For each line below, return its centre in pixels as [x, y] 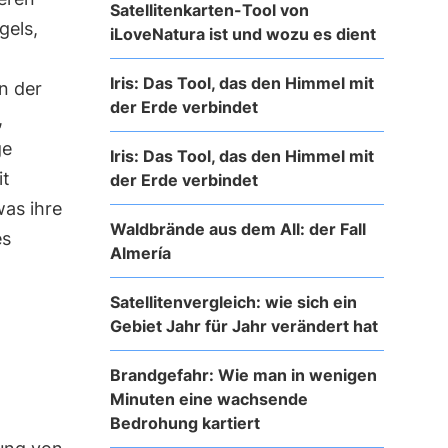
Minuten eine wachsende [208, 398]
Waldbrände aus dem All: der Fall [237, 228]
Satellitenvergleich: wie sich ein [233, 301]
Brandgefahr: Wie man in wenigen [243, 374]
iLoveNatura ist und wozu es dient [242, 33]
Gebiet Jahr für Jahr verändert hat [243, 325]
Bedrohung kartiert [184, 422]
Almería [140, 252]
